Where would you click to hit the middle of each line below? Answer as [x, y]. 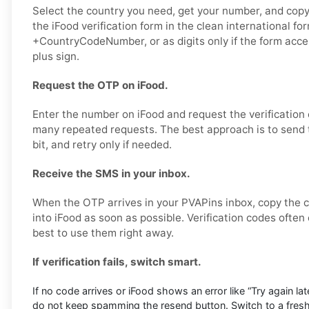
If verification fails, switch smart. [117, 262]
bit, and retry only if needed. [102, 145]
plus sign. [56, 57]
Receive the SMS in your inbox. [111, 174]
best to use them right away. [103, 233]
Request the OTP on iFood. [100, 86]
